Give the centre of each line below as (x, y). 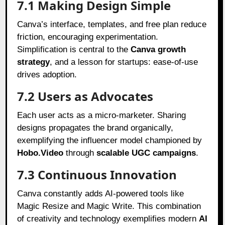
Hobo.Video (40, 153)
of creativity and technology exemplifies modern (108, 218)
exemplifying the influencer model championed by (110, 140)
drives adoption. (47, 74)
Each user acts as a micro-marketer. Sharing (102, 115)
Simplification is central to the (74, 49)
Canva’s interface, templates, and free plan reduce (112, 24)
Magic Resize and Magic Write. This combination (109, 206)
